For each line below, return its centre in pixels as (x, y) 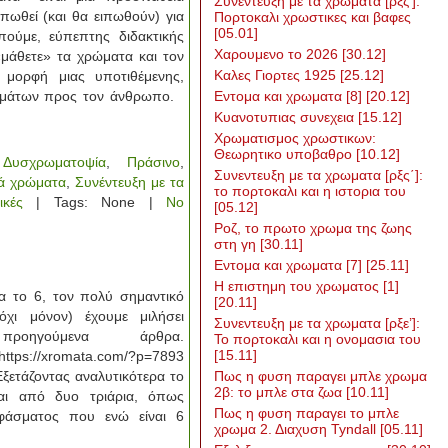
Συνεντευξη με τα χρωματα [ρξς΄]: (318, 175)
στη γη (237, 244)
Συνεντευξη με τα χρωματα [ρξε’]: (317, 323)
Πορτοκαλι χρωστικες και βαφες (312, 17)
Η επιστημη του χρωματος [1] (306, 286)
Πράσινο (154, 162)
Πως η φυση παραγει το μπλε (306, 413)
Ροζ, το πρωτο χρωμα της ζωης (313, 228)
